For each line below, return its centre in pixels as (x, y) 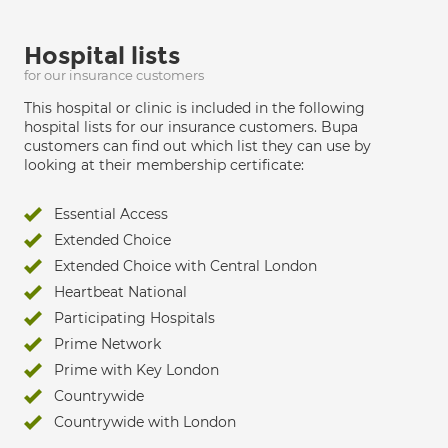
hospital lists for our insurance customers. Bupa (191, 127)
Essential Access (111, 214)
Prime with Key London (136, 370)
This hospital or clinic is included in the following (194, 108)
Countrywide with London (145, 422)
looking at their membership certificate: (164, 165)
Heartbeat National (120, 292)
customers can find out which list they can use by (197, 146)
